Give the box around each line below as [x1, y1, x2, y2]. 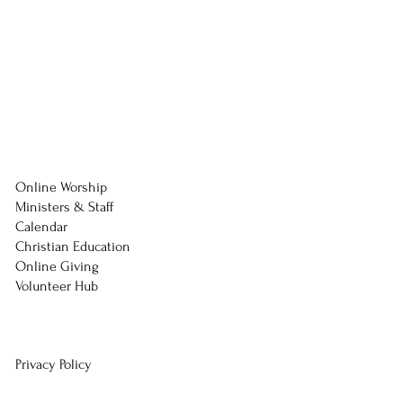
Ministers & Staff [14, 199, 113, 215]
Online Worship [14, 179, 107, 195]
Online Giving [14, 258, 99, 274]
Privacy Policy [14, 356, 92, 372]
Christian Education [14, 238, 130, 255]
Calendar [14, 219, 71, 235]
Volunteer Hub [14, 278, 98, 294]
